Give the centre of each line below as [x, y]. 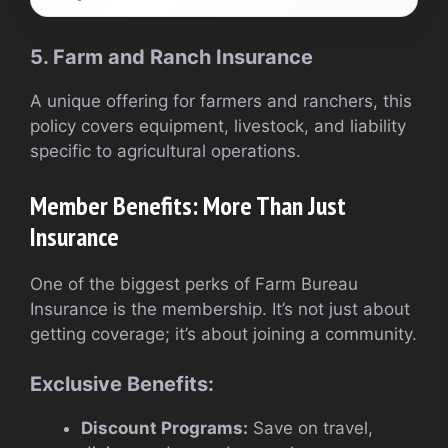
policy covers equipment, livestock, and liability [218, 126]
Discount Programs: [164, 428]
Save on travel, [310, 428]
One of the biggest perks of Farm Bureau [194, 283]
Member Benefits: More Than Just [188, 205]
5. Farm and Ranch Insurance [171, 57]
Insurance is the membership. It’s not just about [220, 308]
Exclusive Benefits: [122, 384]
